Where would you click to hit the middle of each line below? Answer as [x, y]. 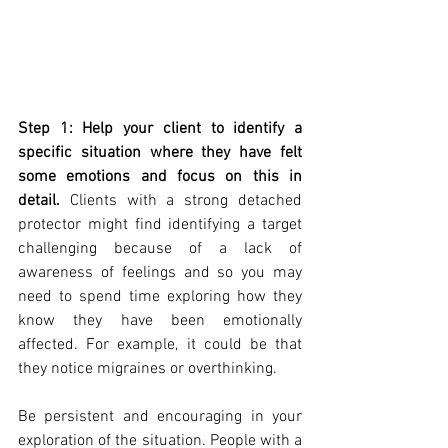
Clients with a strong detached [181, 200]
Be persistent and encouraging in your [160, 416]
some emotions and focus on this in [160, 176]
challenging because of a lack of [160, 248]
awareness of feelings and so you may [160, 272]
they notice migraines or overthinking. [149, 368]
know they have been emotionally [160, 320]
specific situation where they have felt [160, 152]
